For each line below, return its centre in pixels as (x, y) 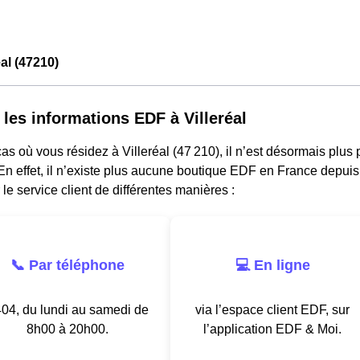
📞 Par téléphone (67, 265)
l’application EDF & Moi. (272, 329)
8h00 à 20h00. (67, 329)
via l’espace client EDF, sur (272, 309)
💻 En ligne (272, 265)
